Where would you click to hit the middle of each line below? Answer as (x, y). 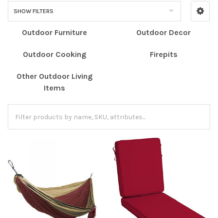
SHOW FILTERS (33, 11)
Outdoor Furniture (54, 32)
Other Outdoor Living (54, 76)
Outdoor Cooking (54, 54)
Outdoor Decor (163, 32)
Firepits (163, 54)
